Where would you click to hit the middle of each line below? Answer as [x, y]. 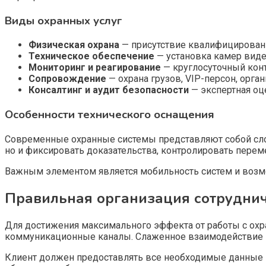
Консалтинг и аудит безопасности [109, 90]
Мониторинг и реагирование [95, 68]
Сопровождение [67, 79]
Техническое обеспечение [91, 56]
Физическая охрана [74, 45]
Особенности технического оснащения [110, 115]
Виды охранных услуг [63, 20]
